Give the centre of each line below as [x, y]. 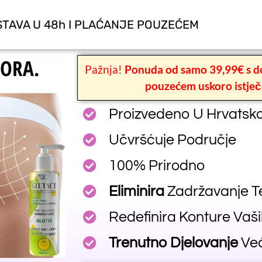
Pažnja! [105, 69]
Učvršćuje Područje [172, 140]
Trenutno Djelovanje [173, 243]
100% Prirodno [156, 166]
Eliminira [136, 191]
